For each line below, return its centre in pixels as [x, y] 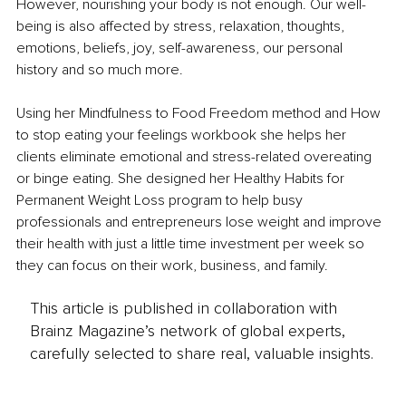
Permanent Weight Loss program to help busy [161, 201]
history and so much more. [100, 70]
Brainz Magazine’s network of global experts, [187, 330]
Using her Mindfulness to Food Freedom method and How [200, 114]
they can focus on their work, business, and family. [174, 266]
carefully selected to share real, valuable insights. [201, 353]
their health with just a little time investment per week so [192, 244]
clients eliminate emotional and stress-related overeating [196, 157]
